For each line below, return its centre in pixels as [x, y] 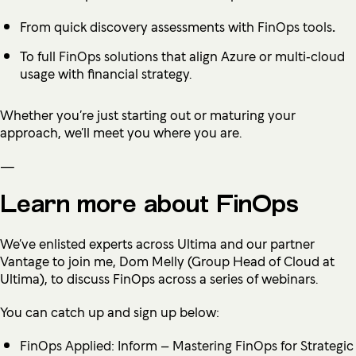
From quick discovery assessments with [139, 26]
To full [39, 55]
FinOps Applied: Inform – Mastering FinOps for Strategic [187, 344]
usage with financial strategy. [106, 73]
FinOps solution [106, 55]
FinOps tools [295, 26]
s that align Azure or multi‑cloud [249, 55]
